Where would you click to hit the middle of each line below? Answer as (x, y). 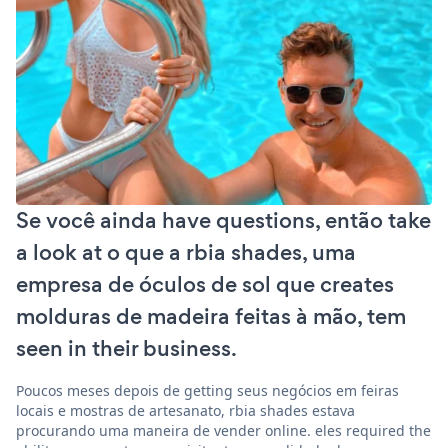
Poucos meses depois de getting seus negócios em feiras (207, 390)
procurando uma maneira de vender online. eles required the (223, 430)
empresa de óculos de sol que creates (205, 284)
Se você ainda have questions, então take (223, 220)
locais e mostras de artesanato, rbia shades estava (185, 410)
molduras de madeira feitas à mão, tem (211, 316)
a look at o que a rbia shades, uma (186, 252)
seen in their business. (126, 348)
